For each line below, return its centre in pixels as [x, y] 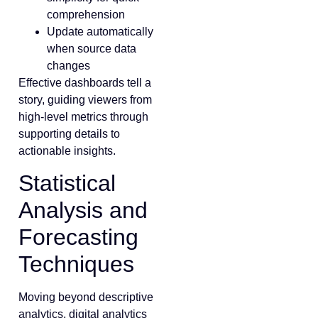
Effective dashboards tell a [85, 82]
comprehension [86, 14]
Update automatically [100, 31]
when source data [92, 48]
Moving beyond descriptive [86, 297]
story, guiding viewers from [85, 99]
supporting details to [69, 133]
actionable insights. [67, 150]
